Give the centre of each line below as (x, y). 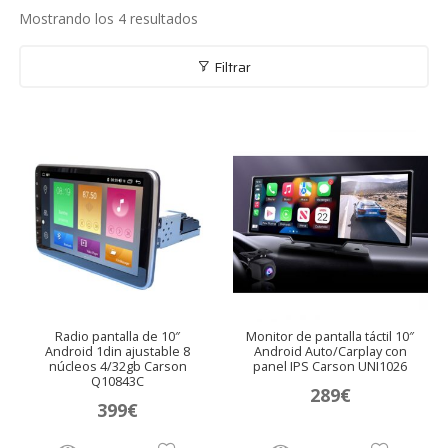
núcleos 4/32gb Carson (117, 367)
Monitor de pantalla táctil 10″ (330, 337)
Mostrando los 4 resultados (109, 19)
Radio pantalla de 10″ (118, 337)
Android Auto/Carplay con (330, 352)
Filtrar (231, 66)
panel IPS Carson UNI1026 (330, 367)
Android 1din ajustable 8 (118, 352)
